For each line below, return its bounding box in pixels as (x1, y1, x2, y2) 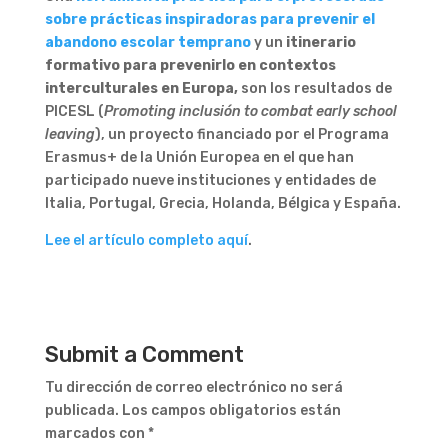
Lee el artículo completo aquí (44, 232, 248, 249)
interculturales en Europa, (44, 80, 241, 97)
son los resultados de (240, 80, 392, 97)
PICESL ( (44, 103, 104, 120)
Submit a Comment (44, 341, 244, 368)
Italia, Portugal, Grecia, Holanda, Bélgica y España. (44, 195, 401, 212)
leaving (44, 126, 95, 143)
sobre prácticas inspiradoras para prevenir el (44, 11, 375, 28)
